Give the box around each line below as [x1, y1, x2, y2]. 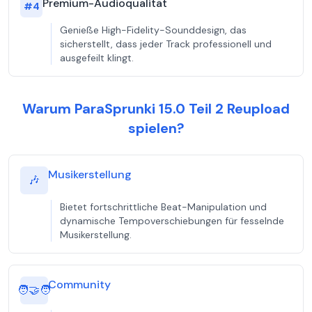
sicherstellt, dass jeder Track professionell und [60, 38, 272, 50]
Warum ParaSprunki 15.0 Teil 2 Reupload [22, 100, 290, 118]
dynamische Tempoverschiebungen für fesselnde [60, 214, 284, 227]
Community [48, 277, 111, 292]
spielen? [127, 119, 185, 137]
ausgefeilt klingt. [60, 52, 134, 64]
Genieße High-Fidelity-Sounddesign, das [60, 24, 247, 36]
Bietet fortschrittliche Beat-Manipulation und [60, 201, 267, 213]
